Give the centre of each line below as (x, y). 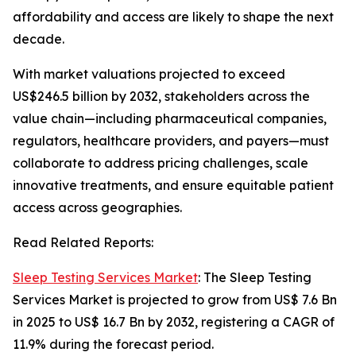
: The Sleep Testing (255, 278)
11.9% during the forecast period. (113, 344)
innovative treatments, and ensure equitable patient (173, 186)
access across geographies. (97, 208)
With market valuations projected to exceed (149, 74)
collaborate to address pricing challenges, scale (161, 163)
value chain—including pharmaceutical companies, (170, 119)
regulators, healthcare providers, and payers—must (171, 141)
